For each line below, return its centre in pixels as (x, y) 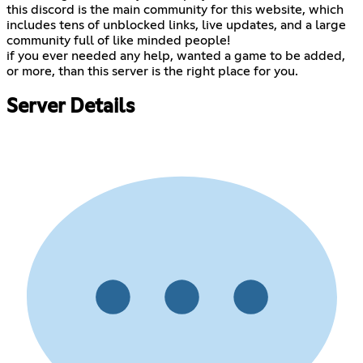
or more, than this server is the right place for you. (152, 71)
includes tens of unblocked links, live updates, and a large (176, 25)
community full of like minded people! (118, 40)
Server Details (70, 107)
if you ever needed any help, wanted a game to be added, (176, 56)
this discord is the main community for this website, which (175, 9)
